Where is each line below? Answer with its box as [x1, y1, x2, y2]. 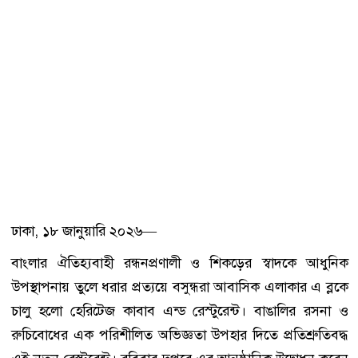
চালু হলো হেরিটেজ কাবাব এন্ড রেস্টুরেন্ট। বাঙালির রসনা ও [11, 300, 348, 320]
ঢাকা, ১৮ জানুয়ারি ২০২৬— [11, 221, 157, 241]
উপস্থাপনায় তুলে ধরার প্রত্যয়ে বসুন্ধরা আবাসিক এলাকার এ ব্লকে [11, 276, 348, 296]
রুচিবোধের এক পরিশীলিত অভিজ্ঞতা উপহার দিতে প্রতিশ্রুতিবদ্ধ [11, 324, 348, 344]
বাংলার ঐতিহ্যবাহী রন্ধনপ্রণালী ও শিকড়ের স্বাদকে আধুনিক [11, 253, 348, 272]
